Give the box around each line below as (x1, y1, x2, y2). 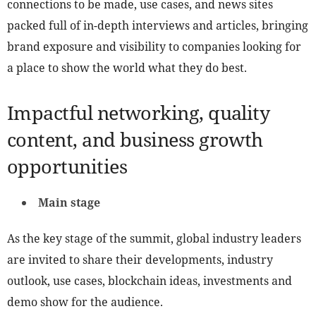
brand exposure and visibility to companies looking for (7, 39, 301, 55)
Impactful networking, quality (7, 99, 270, 126)
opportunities (7, 153, 127, 180)
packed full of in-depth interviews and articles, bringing (7, 18, 308, 34)
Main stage (38, 195, 100, 211)
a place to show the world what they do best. (7, 60, 247, 76)
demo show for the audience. (7, 294, 163, 310)
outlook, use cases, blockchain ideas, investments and (7, 273, 292, 289)
